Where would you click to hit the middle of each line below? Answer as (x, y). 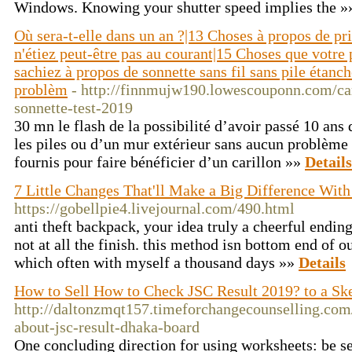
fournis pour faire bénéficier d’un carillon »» (159, 162)
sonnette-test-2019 (73, 108)
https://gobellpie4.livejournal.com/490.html (154, 208)
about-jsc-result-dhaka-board (107, 327)
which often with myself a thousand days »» (156, 262)
